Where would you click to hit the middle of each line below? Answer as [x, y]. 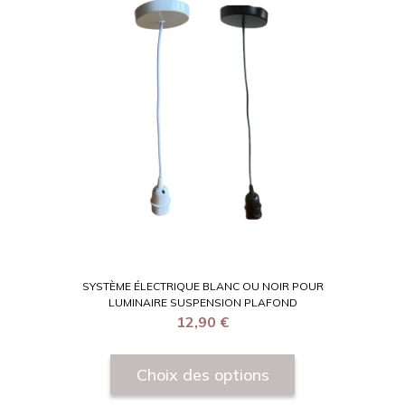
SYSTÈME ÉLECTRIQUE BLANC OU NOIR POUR [202, 286]
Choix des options [202, 374]
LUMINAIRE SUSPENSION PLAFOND [202, 302]
